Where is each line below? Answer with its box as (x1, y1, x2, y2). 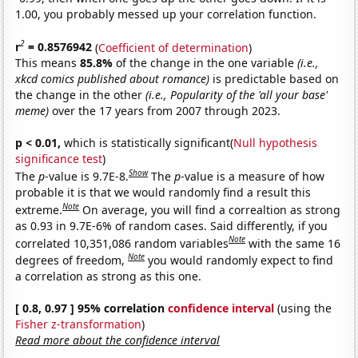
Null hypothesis (233, 135, 318, 151)
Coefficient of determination (98, 39, 249, 55)
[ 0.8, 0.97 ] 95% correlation (15, 300, 169, 316)
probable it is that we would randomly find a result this (15, 184, 312, 200)
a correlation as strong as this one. (15, 268, 202, 284)
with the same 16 (249, 235, 341, 251)
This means (15, 55, 81, 71)
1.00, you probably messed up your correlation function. (15, 6, 317, 22)
